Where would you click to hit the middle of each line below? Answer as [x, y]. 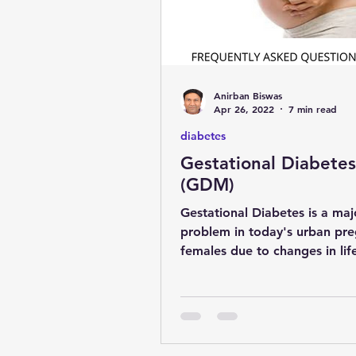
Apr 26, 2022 [244, 109]
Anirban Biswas [248, 95]
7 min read [313, 109]
